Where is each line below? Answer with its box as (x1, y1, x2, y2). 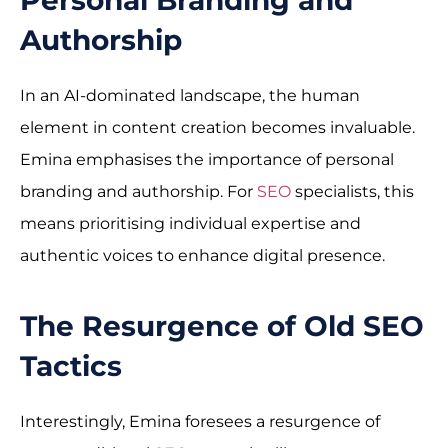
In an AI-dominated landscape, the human (20, 85, 360, 105)
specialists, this (291, 181, 414, 201)
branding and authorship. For (20, 181, 257, 201)
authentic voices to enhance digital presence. (20, 245, 385, 265)
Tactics (20, 349, 122, 384)
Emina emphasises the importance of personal (20, 149, 394, 169)
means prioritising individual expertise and (20, 213, 361, 233)
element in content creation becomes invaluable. (20, 117, 415, 137)
